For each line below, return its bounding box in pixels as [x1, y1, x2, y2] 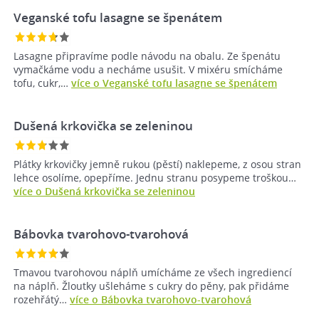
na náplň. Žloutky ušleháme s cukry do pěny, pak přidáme [14, 279, 289, 293]
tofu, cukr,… [14, 76, 71, 90]
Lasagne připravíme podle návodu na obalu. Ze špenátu [14, 49, 281, 63]
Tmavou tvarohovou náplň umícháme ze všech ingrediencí [14, 266, 292, 280]
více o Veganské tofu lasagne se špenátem [71, 76, 277, 90]
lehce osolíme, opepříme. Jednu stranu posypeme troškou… [14, 171, 296, 185]
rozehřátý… [14, 293, 70, 307]
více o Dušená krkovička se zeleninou [14, 184, 195, 199]
